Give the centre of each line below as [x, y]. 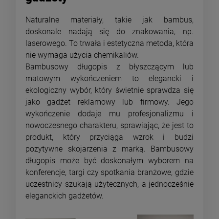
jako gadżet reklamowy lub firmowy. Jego [109, 102]
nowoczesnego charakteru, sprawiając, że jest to [109, 125]
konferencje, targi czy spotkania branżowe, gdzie [109, 172]
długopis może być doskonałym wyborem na [109, 161]
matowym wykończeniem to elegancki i [109, 78]
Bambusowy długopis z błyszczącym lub [109, 67]
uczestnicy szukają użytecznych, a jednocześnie [109, 184]
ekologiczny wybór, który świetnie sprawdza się [109, 90]
